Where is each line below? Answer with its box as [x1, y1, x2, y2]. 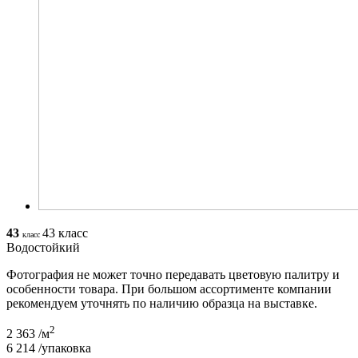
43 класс [42, 225, 88, 240]
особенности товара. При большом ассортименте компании [6, 281, 332, 296]
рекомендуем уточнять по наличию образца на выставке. [6, 296, 317, 310]
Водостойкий [6, 240, 80, 254]
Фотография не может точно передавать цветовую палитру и [6, 267, 340, 281]
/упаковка [38, 341, 91, 356]
